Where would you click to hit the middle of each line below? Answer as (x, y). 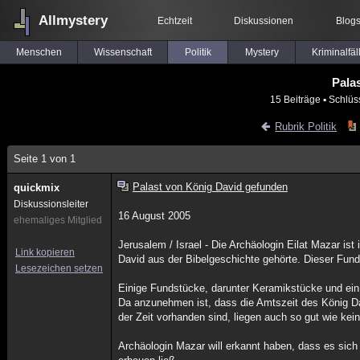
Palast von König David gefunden (210, 187)
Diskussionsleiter (51, 204)
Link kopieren (45, 252)
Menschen (39, 52)
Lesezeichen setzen (59, 268)
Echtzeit (175, 21)
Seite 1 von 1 (45, 159)
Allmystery (73, 20)
